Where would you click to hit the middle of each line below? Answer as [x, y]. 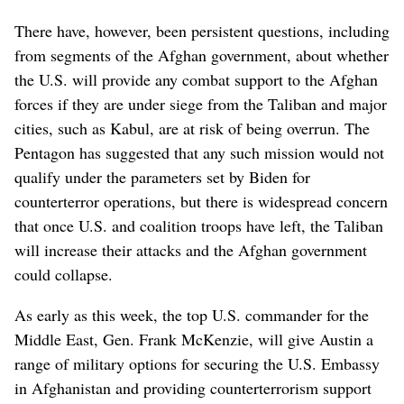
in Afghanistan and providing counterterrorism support [193, 387]
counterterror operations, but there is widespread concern [201, 201]
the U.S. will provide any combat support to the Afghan [196, 79]
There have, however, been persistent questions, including [202, 30]
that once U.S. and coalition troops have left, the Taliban [199, 225]
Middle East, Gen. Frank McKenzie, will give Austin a [194, 339]
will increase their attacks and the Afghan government [191, 249]
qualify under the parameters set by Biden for [162, 176]
